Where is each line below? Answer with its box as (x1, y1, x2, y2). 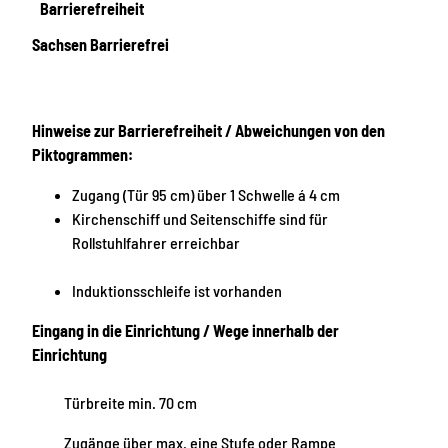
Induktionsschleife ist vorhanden (72, 280, 282, 300)
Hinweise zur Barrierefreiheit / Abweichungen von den (32, 120, 385, 140)
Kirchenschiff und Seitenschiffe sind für (72, 208, 328, 228)
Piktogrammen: (32, 144, 133, 164)
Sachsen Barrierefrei (32, 34, 169, 54)
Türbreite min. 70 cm (64, 393, 197, 413)
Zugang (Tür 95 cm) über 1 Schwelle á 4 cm (72, 184, 340, 204)
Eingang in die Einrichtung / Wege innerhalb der (32, 321, 339, 340)
